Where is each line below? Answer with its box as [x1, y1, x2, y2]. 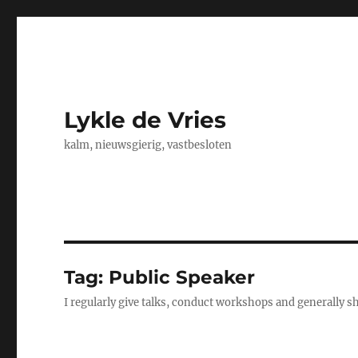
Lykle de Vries [64, 106, 227, 133]
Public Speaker [109, 266, 256, 288]
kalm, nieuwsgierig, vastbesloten [64, 138, 233, 152]
